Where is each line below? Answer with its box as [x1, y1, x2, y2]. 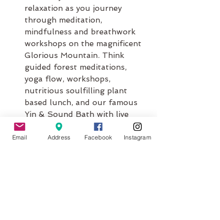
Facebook [84, 133, 112, 141]
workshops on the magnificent [25, 38, 144, 48]
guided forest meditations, [25, 62, 129, 72]
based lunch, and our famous [25, 97, 140, 107]
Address [47, 133, 71, 141]
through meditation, [25, 15, 105, 25]
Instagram [124, 133, 151, 141]
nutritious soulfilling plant [25, 85, 130, 95]
